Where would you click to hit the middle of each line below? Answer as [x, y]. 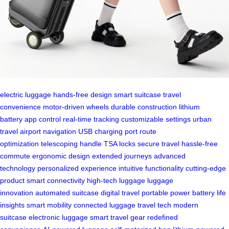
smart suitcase [138, 94]
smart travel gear [118, 217]
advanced [170, 156]
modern [186, 205]
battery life [209, 192]
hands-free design [83, 94]
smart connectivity [56, 180]
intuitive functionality [151, 168]
